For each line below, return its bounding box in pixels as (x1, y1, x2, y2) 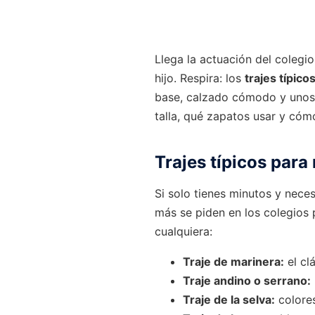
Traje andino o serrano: (183, 273, 311, 288)
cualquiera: (155, 224, 212, 238)
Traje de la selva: (183, 292, 275, 307)
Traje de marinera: (183, 254, 284, 269)
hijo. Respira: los (155, 70, 245, 85)
